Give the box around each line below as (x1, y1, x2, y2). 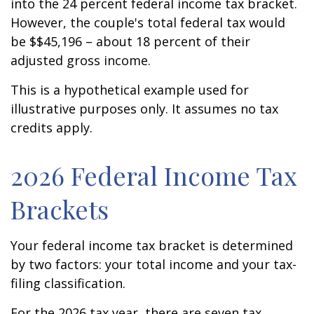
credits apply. (11, 119, 93, 136)
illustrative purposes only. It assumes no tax (11, 100, 278, 117)
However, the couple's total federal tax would (11, 14, 285, 31)
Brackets (11, 192, 109, 226)
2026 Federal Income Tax (11, 158, 297, 192)
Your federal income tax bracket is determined (11, 237, 293, 254)
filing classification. (11, 275, 125, 292)
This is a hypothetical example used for (11, 81, 249, 98)
